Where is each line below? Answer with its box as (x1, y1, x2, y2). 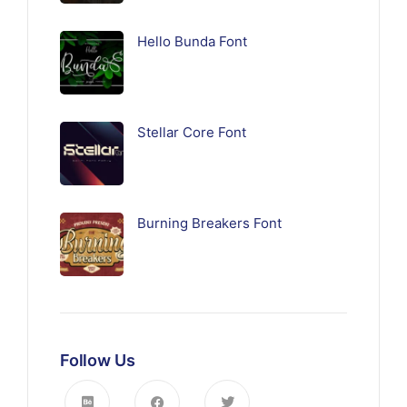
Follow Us (60, 351, 135, 371)
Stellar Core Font (137, 124, 246, 142)
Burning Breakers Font (137, 214, 282, 233)
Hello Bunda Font (137, 33, 247, 51)
